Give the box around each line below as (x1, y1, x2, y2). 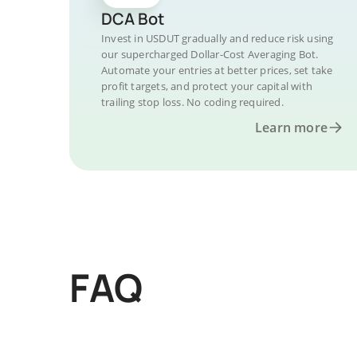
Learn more (255, 119, 328, 136)
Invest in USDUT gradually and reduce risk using (101, 31, 334, 45)
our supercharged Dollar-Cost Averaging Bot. (101, 47, 319, 61)
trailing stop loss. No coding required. (101, 95, 284, 109)
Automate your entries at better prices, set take (101, 63, 333, 77)
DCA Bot (101, 8, 164, 29)
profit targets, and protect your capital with (101, 79, 312, 93)
